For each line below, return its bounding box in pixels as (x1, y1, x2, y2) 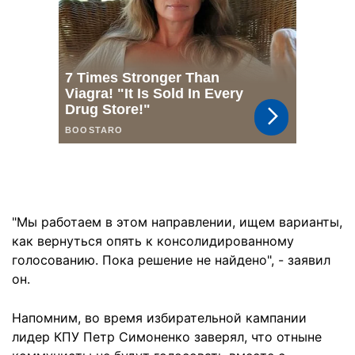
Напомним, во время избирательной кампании (12, 310, 307, 326)
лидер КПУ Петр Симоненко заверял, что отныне (12, 329, 322, 345)
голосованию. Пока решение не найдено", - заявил (12, 252, 330, 268)
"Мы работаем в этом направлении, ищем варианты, (12, 214, 342, 230)
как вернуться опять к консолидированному (12, 233, 294, 249)
